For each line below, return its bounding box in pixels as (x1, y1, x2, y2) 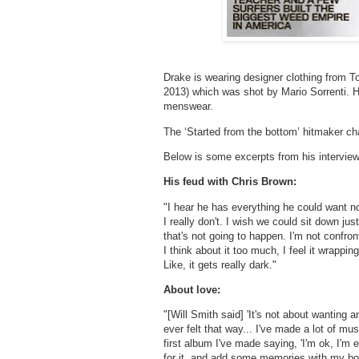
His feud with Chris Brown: (163, 175, 296, 188)
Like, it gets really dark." (163, 258, 276, 271)
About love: (163, 284, 220, 296)
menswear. (163, 100, 213, 113)
